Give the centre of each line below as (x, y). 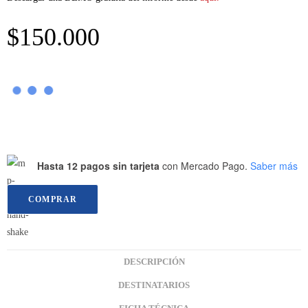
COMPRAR (53, 200)
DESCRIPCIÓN (154, 262)
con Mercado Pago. (203, 165)
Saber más (274, 165)
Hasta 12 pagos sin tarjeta (98, 165)
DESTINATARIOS (154, 286)
